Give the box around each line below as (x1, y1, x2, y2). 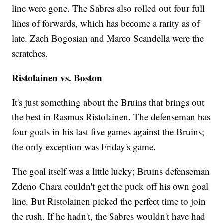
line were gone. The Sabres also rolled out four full (12, 2, 205, 15)
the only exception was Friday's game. (12, 140, 156, 153)
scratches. (12, 47, 48, 60)
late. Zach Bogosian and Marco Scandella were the (12, 32, 204, 45)
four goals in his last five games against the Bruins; (12, 125, 205, 138)
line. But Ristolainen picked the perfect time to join (12, 195, 206, 208)
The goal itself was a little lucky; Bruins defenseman (12, 165, 210, 178)
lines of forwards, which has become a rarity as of (12, 17, 200, 30)
